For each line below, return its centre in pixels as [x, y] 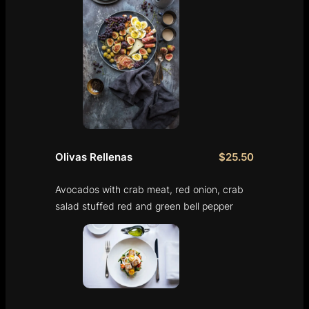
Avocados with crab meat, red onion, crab [149, 189]
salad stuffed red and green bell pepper [144, 206]
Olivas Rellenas [94, 157]
